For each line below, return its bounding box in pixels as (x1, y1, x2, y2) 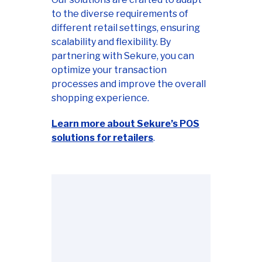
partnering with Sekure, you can (51, 50, 194, 61)
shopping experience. (51, 92, 149, 104)
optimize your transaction (51, 64, 167, 75)
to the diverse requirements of (51, 8, 188, 19)
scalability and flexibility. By (51, 36, 171, 47)
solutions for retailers (51, 132, 153, 143)
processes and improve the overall (51, 78, 206, 89)
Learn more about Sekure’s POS (51, 118, 199, 129)
